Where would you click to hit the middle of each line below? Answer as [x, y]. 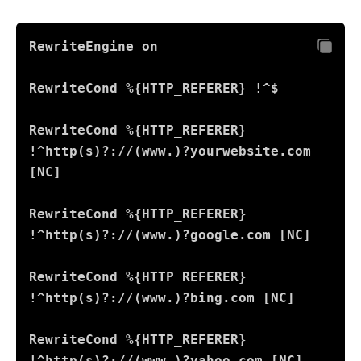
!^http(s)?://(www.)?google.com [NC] [170, 235]
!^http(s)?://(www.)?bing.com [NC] [162, 298]
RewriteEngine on [93, 47]
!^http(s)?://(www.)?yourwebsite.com [170, 151]
